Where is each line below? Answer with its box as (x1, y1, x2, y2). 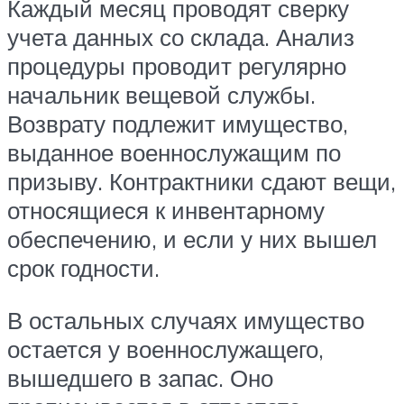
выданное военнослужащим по (7, 137, 341, 167)
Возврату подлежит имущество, (7, 108, 348, 138)
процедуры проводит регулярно (7, 50, 346, 80)
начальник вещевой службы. (7, 79, 316, 109)
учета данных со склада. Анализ (7, 22, 354, 51)
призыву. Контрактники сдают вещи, (7, 166, 396, 196)
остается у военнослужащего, (7, 334, 324, 363)
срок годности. (7, 252, 160, 282)
